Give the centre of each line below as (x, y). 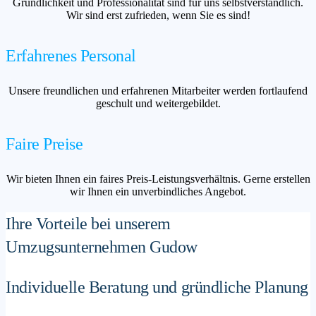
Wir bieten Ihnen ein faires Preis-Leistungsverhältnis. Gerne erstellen (158, 178)
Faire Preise (44, 144)
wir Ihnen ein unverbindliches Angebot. (158, 191)
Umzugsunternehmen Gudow (102, 247)
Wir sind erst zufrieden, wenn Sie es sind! (158, 16)
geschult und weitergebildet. (158, 103)
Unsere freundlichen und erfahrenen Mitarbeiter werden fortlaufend (158, 90)
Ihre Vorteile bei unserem (89, 223)
